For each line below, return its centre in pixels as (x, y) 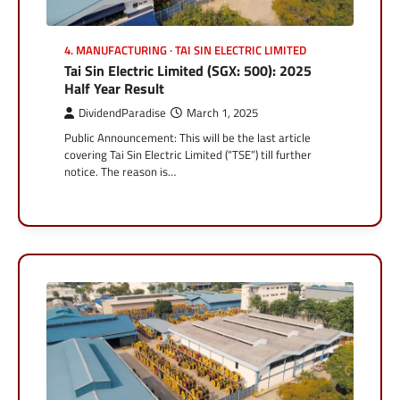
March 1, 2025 (222, 112)
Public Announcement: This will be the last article (187, 137)
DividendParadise (122, 112)
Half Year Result (114, 88)
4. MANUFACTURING (116, 50)
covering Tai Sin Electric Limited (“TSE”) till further (188, 154)
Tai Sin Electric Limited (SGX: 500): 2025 (188, 70)
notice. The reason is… (120, 171)
